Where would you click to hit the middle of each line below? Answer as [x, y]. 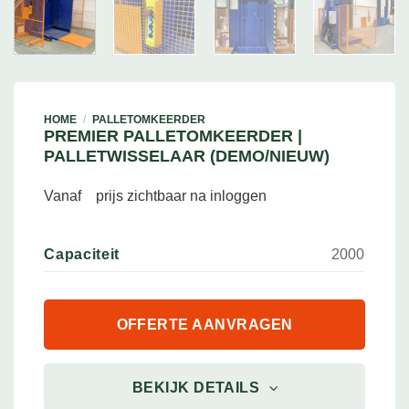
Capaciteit [82, 254]
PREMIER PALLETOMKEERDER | [173, 136]
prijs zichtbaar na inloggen [182, 195]
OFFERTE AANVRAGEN [204, 324]
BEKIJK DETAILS [196, 388]
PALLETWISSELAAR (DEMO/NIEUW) [187, 156]
